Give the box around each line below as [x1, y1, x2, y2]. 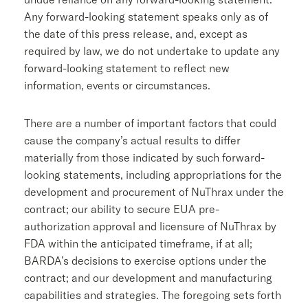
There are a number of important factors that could [24, 115, 276, 130]
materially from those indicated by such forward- [24, 150, 265, 164]
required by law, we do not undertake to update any [24, 43, 280, 58]
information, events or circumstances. [24, 78, 210, 92]
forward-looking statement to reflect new [24, 60, 230, 75]
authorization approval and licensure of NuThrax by [24, 219, 276, 233]
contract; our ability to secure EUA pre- [24, 201, 219, 216]
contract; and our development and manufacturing [24, 270, 272, 285]
